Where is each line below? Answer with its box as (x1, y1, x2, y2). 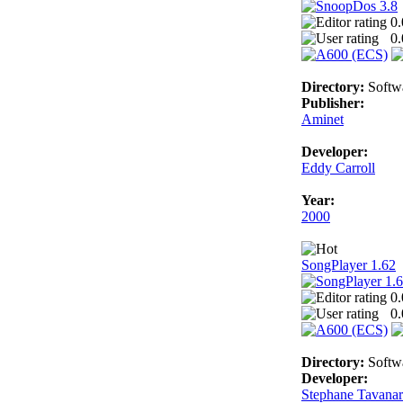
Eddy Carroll (301, 159, 375, 175)
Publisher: (301, 94, 364, 111)
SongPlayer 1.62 (301, 256, 396, 273)
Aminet (301, 111, 344, 127)
